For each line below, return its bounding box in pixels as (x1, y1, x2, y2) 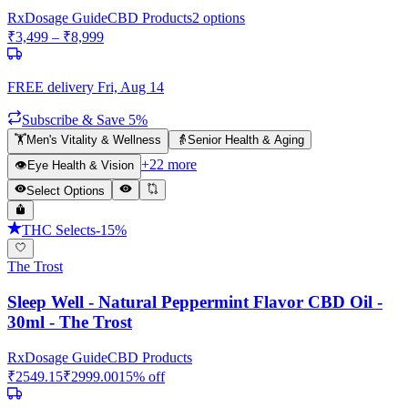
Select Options (26, 183, 106, 198)
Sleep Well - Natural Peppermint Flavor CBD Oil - (7, 292, 382, 312)
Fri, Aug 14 (97, 79, 164, 96)
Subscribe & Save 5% (22, 112, 148, 128)
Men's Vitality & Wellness (26, 133, 161, 148)
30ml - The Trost (7, 312, 132, 332)
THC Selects (22, 222, 96, 239)
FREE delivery (7, 79, 94, 96)
